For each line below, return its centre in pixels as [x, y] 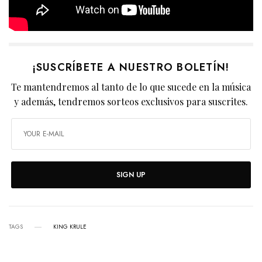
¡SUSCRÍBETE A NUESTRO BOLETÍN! [131, 68]
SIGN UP [131, 175]
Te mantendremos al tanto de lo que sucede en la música [131, 87]
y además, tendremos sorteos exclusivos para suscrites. [131, 102]
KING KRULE [70, 227]
